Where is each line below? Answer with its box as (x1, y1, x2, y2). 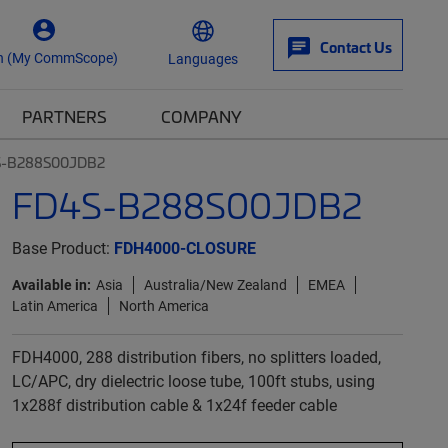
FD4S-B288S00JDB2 (11, 181, 362, 228)
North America (118, 296, 209, 315)
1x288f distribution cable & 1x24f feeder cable (11, 394, 337, 415)
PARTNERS (22, 105, 107, 127)
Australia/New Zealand (143, 275, 287, 294)
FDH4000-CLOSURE (113, 237, 256, 258)
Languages (168, 48, 238, 68)
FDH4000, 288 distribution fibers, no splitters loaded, (11, 346, 381, 367)
